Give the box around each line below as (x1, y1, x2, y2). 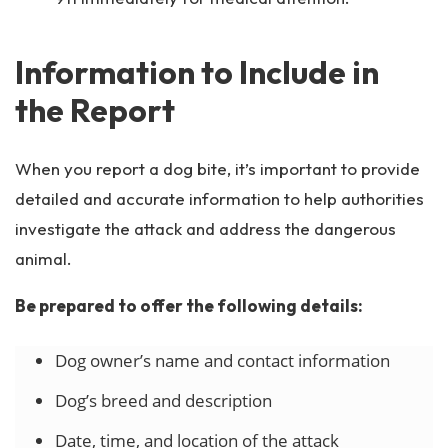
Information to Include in (15, 52, 379, 92)
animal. (15, 248, 76, 269)
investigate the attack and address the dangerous (15, 218, 396, 239)
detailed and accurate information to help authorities (15, 188, 424, 209)
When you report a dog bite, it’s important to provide (15, 158, 420, 179)
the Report (15, 90, 175, 130)
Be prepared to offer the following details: (15, 295, 363, 316)
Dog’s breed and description (55, 389, 272, 412)
